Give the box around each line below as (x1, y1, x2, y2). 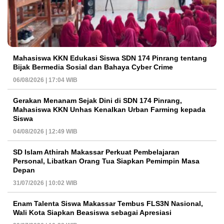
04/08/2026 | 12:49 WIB (13, 128, 77, 135)
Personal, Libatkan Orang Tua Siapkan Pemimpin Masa (13, 157, 199, 165)
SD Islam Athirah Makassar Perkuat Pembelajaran (13, 148, 179, 156)
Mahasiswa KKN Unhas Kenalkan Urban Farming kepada (13, 105, 205, 114)
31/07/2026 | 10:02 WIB (13, 179, 77, 187)
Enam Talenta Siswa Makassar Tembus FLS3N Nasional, (13, 199, 203, 208)
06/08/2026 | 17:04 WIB (13, 76, 77, 84)
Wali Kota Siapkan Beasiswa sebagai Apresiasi (13, 208, 171, 217)
